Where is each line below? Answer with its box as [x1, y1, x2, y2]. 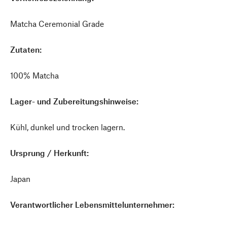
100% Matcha [10, 70, 59, 80]
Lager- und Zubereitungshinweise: [10, 96, 138, 106]
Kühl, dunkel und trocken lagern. [10, 122, 125, 132]
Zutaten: [10, 45, 42, 54]
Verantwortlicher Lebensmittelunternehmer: [10, 200, 174, 209]
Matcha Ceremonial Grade [10, 19, 104, 28]
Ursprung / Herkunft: [10, 148, 89, 158]
